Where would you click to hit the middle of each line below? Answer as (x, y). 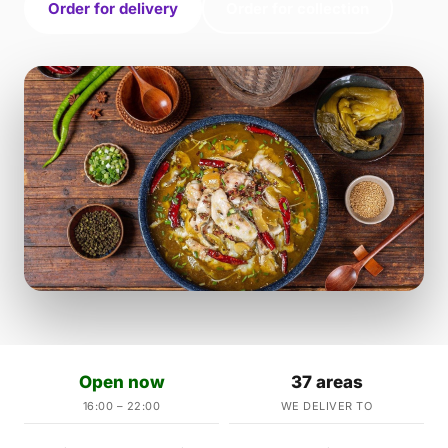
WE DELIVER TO (326, 406)
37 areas (326, 382)
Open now (121, 382)
